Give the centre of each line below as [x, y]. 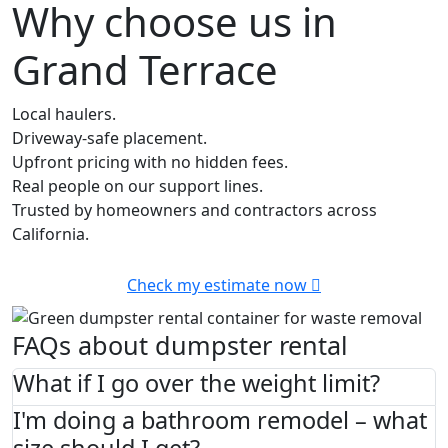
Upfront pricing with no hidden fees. [150, 162]
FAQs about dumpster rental [180, 345]
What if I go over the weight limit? [196, 383]
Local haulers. [64, 114]
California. [50, 234]
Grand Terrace [145, 70]
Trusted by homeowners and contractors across [194, 210]
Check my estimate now [217, 285]
